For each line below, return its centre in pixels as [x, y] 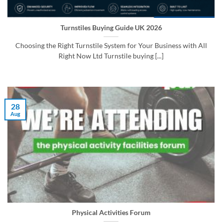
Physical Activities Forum [111, 212]
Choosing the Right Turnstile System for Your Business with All [111, 46]
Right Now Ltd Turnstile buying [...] [111, 56]
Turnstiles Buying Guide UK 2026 [111, 28]
